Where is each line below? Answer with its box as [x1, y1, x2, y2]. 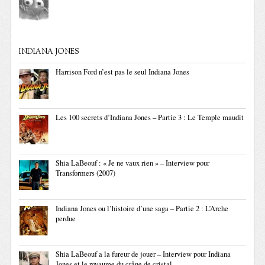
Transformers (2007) [56, 168, 116, 179]
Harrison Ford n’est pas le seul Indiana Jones [56, 67, 190, 77]
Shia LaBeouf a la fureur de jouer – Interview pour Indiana [56, 249, 231, 260]
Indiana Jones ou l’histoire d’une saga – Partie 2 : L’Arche [56, 203, 229, 214]
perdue [56, 214, 76, 224]
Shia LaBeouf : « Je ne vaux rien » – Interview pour [56, 158, 210, 169]
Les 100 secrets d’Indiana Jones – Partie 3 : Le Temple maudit [56, 112, 244, 123]
